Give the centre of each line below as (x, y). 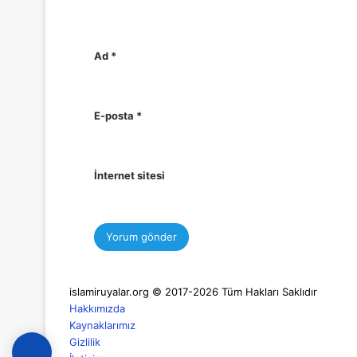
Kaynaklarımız (102, 325)
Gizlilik (85, 342)
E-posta (115, 116)
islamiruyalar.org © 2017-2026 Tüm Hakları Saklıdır (193, 292)
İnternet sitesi (129, 175)
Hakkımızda (97, 308)
